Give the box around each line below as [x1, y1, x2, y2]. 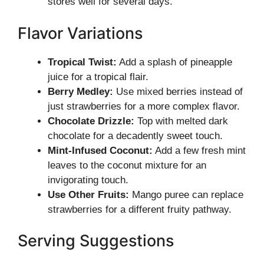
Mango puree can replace [129, 189, 243, 200]
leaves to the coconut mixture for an [48, 159, 206, 171]
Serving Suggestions [18, 231, 174, 250]
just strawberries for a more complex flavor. [48, 100, 240, 112]
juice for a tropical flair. [48, 71, 148, 82]
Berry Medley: [48, 85, 113, 97]
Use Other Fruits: [48, 189, 129, 200]
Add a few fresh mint [153, 144, 246, 156]
